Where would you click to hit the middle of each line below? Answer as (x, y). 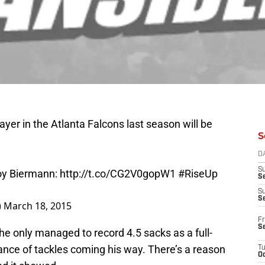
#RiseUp (198, 168)
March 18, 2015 (38, 200)
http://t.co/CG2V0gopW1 (118, 168)
